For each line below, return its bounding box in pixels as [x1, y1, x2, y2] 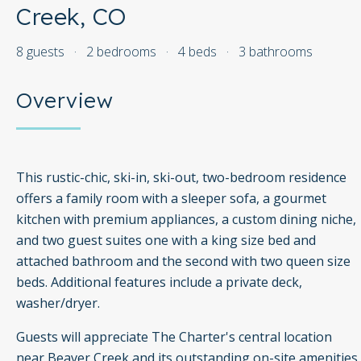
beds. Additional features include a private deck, [16, 273, 302, 292]
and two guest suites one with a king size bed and [16, 231, 316, 250]
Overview [16, 87, 113, 114]
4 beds [178, 43, 217, 60]
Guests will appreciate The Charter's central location [16, 328, 332, 346]
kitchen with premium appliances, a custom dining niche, [16, 210, 356, 229]
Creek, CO [16, 2, 127, 31]
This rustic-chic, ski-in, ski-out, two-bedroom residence [16, 168, 346, 187]
